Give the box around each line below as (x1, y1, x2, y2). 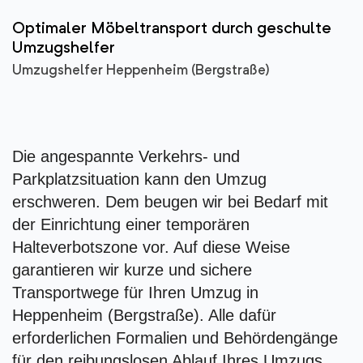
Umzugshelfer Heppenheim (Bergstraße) (12, 64, 270, 79)
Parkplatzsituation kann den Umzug (12, 170, 267, 189)
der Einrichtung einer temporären (12, 216, 250, 234)
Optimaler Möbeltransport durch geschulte (12, 21, 331, 38)
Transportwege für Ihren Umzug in (12, 284, 258, 302)
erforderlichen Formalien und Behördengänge (12, 329, 338, 348)
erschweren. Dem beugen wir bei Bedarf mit (12, 193, 328, 211)
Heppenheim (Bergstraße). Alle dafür (12, 306, 276, 325)
